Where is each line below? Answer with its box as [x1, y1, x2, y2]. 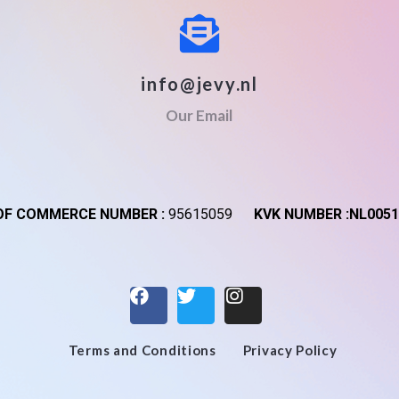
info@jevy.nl [141, 72, 258, 94]
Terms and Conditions [68, 342, 216, 359]
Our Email [166, 105, 233, 125]
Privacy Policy [242, 342, 338, 359]
